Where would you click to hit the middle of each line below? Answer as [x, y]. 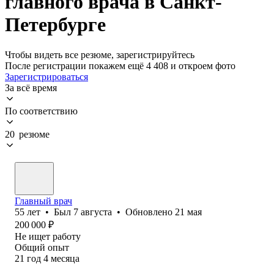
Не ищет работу [48, 236]
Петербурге [55, 25]
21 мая [188, 212]
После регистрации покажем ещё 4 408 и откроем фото [120, 65]
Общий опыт [42, 247]
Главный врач [43, 201]
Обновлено [150, 212]
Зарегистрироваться [46, 76]
